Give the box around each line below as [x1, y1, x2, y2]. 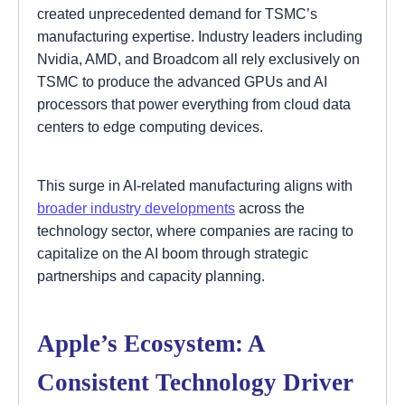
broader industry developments [37, 200, 235, 217]
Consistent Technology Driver [37, 368, 353, 396]
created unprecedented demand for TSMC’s [37, 5, 317, 23]
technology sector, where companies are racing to [37, 222, 353, 240]
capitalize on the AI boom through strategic [37, 245, 308, 262]
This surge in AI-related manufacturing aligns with [37, 177, 353, 194]
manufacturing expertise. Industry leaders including [37, 28, 363, 45]
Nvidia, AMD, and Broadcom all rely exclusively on [37, 51, 360, 68]
